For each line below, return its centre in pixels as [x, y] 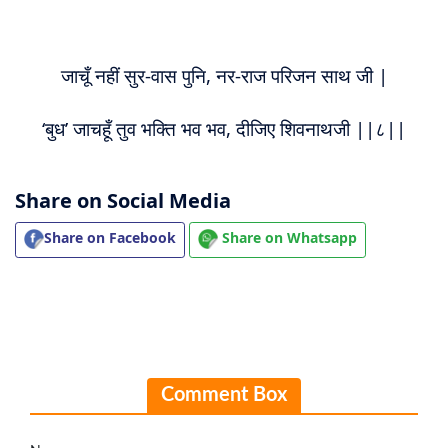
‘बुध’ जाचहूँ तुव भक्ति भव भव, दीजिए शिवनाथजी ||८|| [224, 128]
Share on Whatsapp [287, 237]
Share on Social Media [123, 200]
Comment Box [224, 395]
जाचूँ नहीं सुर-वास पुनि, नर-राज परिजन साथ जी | [224, 75]
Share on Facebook [110, 237]
